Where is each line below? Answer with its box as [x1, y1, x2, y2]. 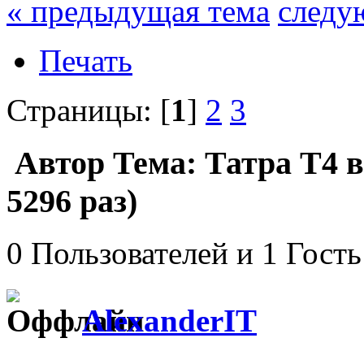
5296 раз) [6, 182, 137, 219]
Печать [39, 42, 132, 78]
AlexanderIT [82, 302, 257, 338]
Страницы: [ [6, 92, 171, 128]
